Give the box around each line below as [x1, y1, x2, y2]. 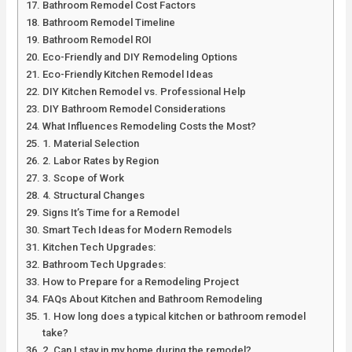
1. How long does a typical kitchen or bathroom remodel [42, 310, 306, 322]
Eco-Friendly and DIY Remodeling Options [42, 50, 238, 63]
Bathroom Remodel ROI [42, 33, 152, 46]
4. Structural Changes [42, 189, 145, 201]
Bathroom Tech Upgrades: [42, 258, 167, 270]
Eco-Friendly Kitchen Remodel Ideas [42, 68, 214, 80]
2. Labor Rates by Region [42, 154, 159, 167]
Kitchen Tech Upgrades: [42, 240, 156, 253]
